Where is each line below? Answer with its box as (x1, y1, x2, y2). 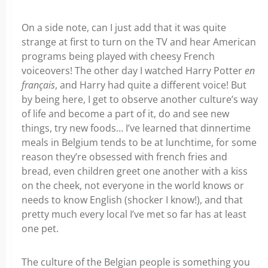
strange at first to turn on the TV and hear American (22, 35, 256, 49)
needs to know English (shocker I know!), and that (22, 193, 243, 207)
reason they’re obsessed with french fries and (22, 150, 227, 164)
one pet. (22, 222, 59, 236)
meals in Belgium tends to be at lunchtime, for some (22, 136, 257, 150)
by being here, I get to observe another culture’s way (22, 93, 258, 106)
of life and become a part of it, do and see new (22, 107, 229, 121)
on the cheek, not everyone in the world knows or (22, 179, 244, 193)
